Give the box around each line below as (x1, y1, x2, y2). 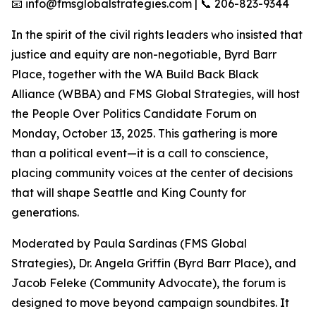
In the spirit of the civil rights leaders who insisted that (11, 28, 303, 42)
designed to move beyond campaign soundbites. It (11, 296, 289, 310)
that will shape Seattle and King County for (11, 186, 246, 200)
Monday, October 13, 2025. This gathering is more (11, 126, 278, 141)
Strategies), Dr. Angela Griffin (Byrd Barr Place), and (11, 256, 296, 271)
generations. (11, 205, 79, 220)
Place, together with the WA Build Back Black (11, 67, 259, 82)
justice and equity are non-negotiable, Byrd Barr (11, 47, 276, 62)
